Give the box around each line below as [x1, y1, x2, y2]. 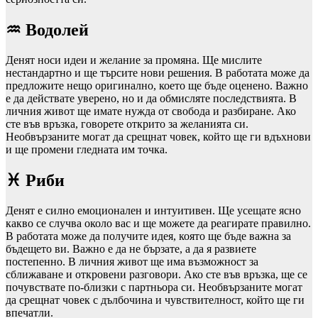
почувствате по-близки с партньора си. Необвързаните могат [6, 280, 302, 293]
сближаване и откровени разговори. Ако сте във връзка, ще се [6, 268, 307, 280]
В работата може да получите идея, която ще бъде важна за [6, 229, 291, 242]
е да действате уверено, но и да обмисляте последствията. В [6, 92, 297, 105]
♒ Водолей [6, 21, 89, 40]
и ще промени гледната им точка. [6, 143, 168, 156]
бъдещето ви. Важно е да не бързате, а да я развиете [6, 242, 256, 255]
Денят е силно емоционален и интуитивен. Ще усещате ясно [6, 204, 301, 216]
